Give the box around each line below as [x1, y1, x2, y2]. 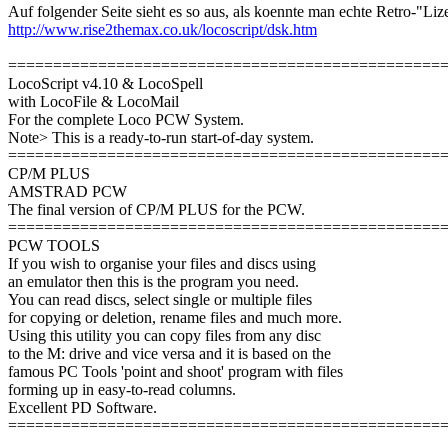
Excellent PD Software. [8, 399, 157, 417]
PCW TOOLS [8, 237, 100, 255]
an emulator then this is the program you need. [8, 273, 299, 291]
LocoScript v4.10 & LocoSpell [8, 75, 203, 93]
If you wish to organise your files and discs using [8, 255, 316, 273]
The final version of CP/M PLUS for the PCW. [8, 201, 305, 219]
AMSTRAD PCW [8, 183, 127, 201]
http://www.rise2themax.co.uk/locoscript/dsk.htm [8, 21, 317, 39]
